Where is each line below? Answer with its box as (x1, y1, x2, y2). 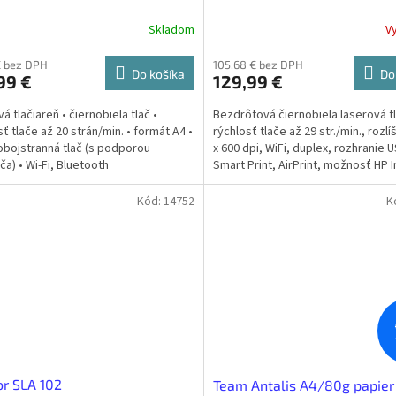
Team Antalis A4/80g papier (212, 377, 394, 394)
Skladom (148, 20, 194, 39)
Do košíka (131, 66, 185, 82)
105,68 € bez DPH (212, 57, 303, 72)
